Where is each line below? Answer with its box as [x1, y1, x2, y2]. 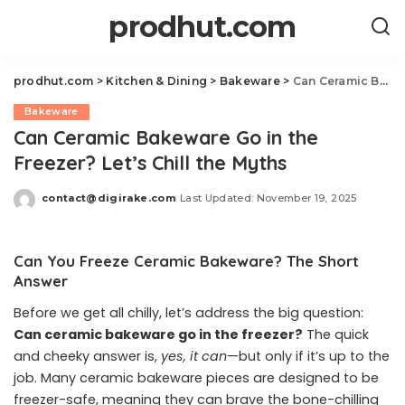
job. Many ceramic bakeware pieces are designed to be [14, 369, 379, 387]
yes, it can [161, 347, 227, 365]
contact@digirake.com [42, 191, 175, 204]
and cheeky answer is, [14, 347, 161, 365]
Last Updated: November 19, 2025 [179, 191, 357, 204]
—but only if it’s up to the [227, 347, 390, 365]
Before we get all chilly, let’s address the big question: [14, 304, 363, 322]
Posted [41, 198, 84, 211]
